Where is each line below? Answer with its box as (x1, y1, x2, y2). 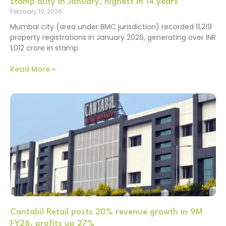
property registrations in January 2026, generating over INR (10, 32, 216, 42)
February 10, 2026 (10, 7, 62, 16)
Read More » (10, 64, 55, 75)
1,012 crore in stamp (10, 42, 78, 53)
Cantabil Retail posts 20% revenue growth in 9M (10, 208, 202, 217)
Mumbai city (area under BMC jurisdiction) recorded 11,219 (10, 21, 212, 32)
